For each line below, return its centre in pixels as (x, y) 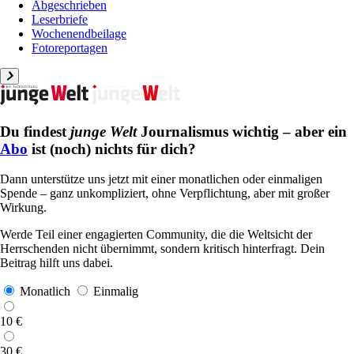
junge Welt (104, 131)
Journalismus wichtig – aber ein (242, 131)
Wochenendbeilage (79, 34)
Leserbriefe (60, 19)
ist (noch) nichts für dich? (112, 149)
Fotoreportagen (70, 48)
